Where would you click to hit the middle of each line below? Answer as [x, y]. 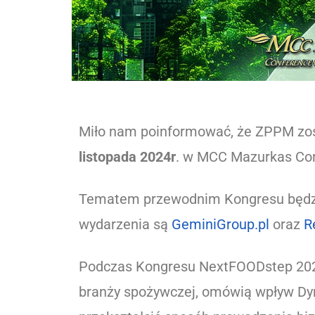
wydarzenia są [125, 224]
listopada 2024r [127, 156]
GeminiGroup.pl [220, 224]
